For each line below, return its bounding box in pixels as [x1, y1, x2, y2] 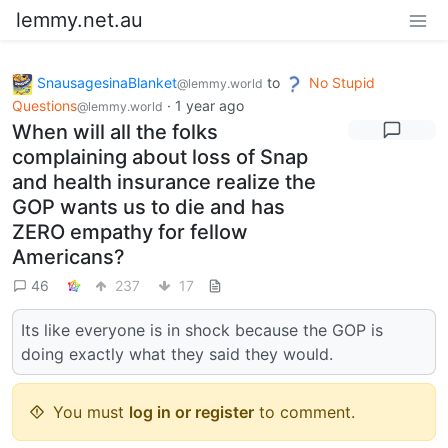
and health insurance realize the [12, 169, 316, 194]
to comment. [254, 401, 355, 422]
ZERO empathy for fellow [12, 219, 248, 244]
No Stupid [309, 74, 375, 91]
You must [53, 401, 129, 422]
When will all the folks [12, 119, 218, 144]
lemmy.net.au [16, 8, 143, 32]
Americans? [12, 244, 125, 269]
